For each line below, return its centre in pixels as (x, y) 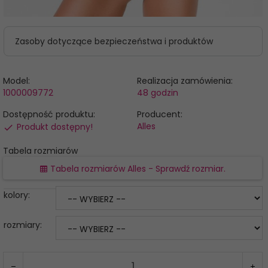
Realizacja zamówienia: (185, 81)
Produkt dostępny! (55, 127)
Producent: (159, 115)
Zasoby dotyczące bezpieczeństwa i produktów (114, 42)
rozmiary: (24, 225)
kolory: (18, 195)
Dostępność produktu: (49, 115)
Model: (16, 81)
